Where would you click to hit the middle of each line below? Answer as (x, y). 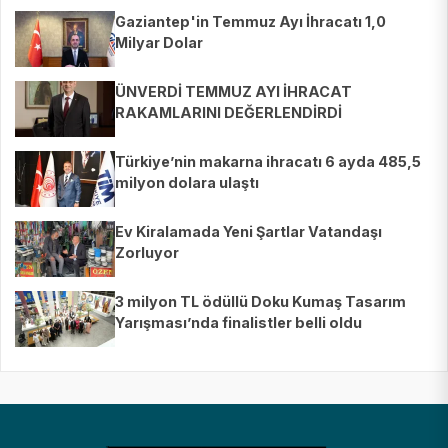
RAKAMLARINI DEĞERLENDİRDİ (228, 113)
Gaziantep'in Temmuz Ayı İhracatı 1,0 (250, 22)
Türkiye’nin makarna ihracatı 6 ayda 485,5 (268, 162)
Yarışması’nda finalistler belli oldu (238, 323)
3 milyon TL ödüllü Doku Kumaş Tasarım (260, 302)
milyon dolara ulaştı (187, 183)
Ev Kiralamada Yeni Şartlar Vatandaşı (248, 232)
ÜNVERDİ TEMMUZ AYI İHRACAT (233, 92)
